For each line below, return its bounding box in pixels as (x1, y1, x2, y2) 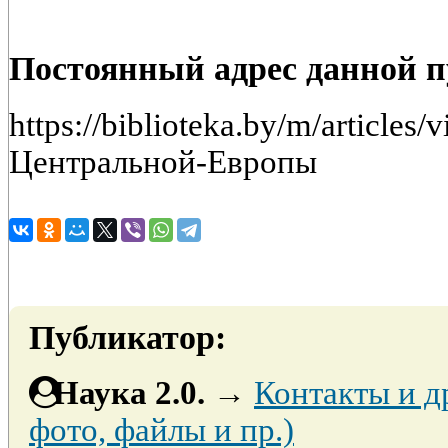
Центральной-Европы (9, 143, 317, 180)
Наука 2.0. (53, 375, 205, 412)
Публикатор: (29, 318, 226, 356)
